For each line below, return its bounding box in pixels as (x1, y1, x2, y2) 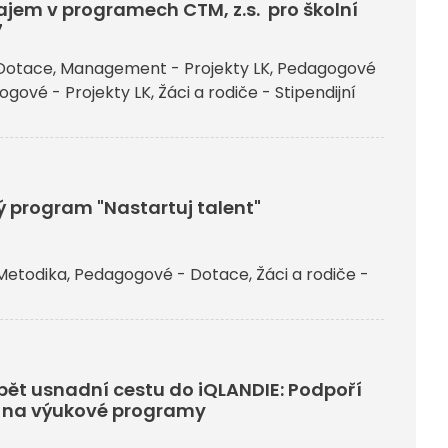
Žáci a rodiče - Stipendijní (158, 80, 356, 104)
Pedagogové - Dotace (74, 262, 249, 286)
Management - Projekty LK (60, 56, 270, 80)
